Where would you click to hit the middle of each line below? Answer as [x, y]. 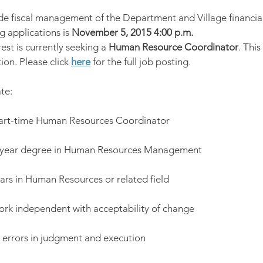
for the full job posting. [141, 62]
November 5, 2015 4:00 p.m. [132, 32]
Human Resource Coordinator [173, 47]
